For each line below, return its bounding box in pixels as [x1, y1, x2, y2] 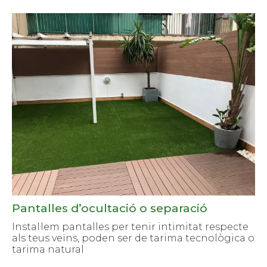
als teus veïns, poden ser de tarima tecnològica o [12, 232, 254, 244]
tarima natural [12, 244, 84, 256]
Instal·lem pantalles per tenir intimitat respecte [12, 221, 249, 233]
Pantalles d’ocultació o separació [12, 201, 207, 216]
